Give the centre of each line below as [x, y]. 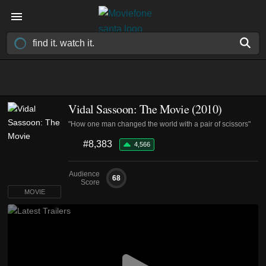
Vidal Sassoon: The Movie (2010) [145, 109]
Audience [84, 174]
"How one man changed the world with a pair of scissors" [159, 124]
